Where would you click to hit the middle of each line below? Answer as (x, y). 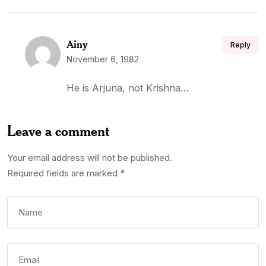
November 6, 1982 (103, 59)
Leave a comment (58, 131)
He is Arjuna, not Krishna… (128, 88)
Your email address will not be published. (90, 158)
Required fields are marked (64, 173)
